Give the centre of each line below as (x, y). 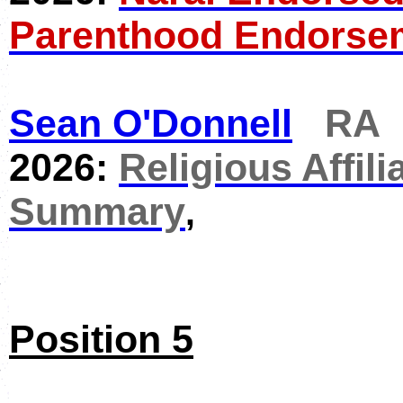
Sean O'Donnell (151, 123)
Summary (97, 211)
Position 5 (101, 339)
